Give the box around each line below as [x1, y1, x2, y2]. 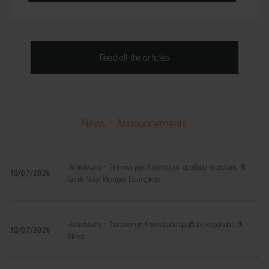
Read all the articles [99, 51, 169, 63]
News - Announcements [81, 116, 187, 130]
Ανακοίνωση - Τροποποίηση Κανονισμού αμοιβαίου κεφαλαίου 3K [68, 219, 244, 229]
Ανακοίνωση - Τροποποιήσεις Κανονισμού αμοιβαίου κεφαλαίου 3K [68, 162, 247, 172]
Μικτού [68, 231, 86, 241]
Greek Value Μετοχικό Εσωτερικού [68, 174, 160, 184]
